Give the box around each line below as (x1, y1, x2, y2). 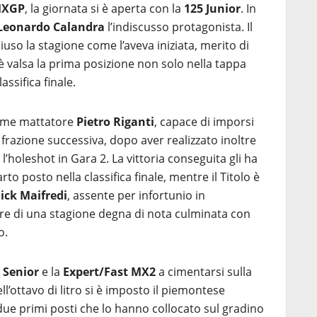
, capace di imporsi (154, 114, 254, 129)
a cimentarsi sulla (156, 264, 252, 279)
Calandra (53, 19, 105, 35)
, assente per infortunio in (67, 188, 205, 203)
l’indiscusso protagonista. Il (105, 19, 253, 35)
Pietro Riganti (76, 114, 154, 129)
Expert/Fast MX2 (63, 264, 156, 279)
